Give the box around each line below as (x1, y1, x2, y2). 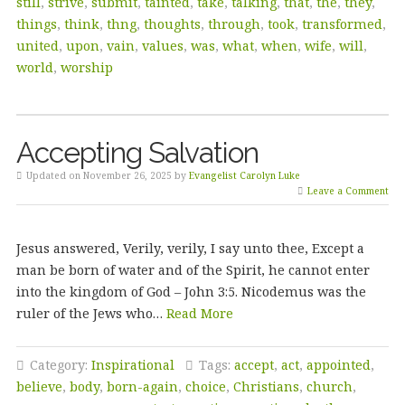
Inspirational (90, 356, 174, 373)
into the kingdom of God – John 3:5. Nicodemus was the (15, 283, 366, 300)
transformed (301, 15, 382, 33)
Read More (165, 305, 233, 322)
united (15, 37, 59, 54)
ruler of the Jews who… (15, 305, 166, 322)
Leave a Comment (307, 184, 390, 197)
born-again (106, 378, 178, 395)
